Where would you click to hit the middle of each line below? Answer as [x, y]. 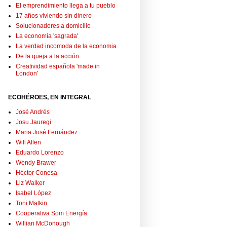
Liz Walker [30, 183]
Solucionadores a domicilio [53, 26]
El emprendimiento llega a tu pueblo [66, 6]
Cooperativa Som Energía [51, 214]
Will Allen [28, 143]
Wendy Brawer [36, 163]
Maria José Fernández [47, 133]
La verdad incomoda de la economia [66, 46]
